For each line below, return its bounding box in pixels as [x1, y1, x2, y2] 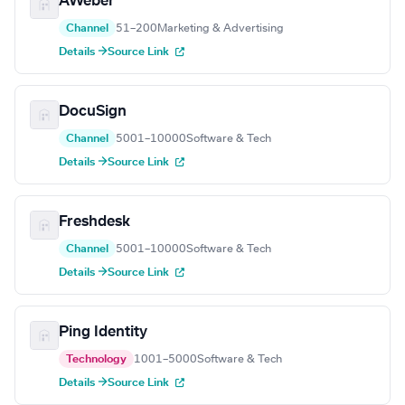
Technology [66, 353, 127, 365]
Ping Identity [59, 325, 147, 340]
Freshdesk [59, 214, 130, 230]
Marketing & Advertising [157, 23, 284, 34]
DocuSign [59, 104, 127, 119]
